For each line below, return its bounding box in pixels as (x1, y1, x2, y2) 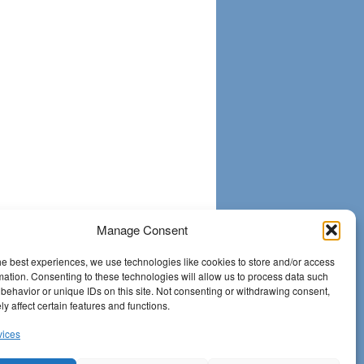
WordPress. (37, 344, 97, 361)
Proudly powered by (37, 331, 140, 348)
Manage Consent (96, 221, 188, 238)
